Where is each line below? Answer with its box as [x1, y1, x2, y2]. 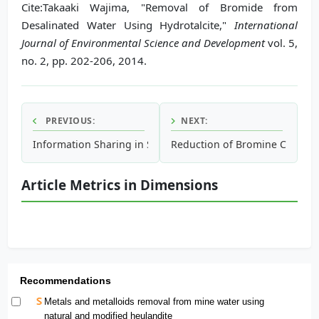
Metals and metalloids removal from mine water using [44, 296, 265, 308]
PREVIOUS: [43, 114, 95, 127]
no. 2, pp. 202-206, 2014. [21, 53, 147, 68]
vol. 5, [265, 35, 298, 50]
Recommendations [20, 275, 112, 287]
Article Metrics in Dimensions [21, 175, 218, 194]
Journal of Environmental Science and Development [21, 35, 265, 50]
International [234, 17, 298, 32]
